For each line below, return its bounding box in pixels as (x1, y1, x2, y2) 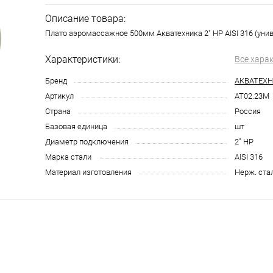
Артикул (45, 91, 74, 101)
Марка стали (45, 152, 91, 161)
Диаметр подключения (45, 137, 129, 146)
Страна (45, 107, 71, 116)
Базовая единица (45, 122, 107, 131)
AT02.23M (235, 91, 269, 101)
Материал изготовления (45, 168, 132, 177)
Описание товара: (45, 13, 126, 24)
